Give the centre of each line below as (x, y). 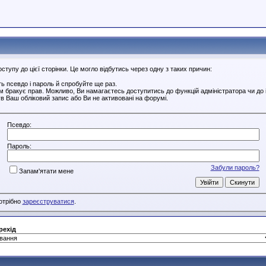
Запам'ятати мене (46, 171)
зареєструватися (48, 202)
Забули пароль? (235, 167)
